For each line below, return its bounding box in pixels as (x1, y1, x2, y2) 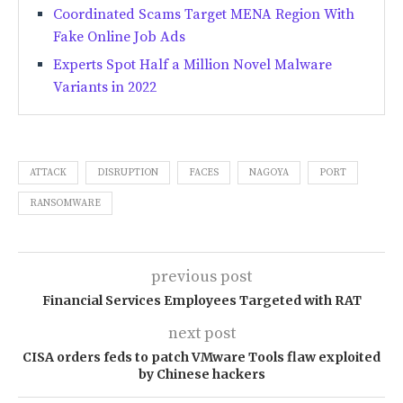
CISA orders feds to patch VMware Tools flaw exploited (22, 348, 381, 365)
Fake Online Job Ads (53, 27, 185, 46)
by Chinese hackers (138, 365, 265, 382)
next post (167, 322, 236, 344)
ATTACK (30, 166, 67, 179)
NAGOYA (249, 166, 289, 179)
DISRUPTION (97, 166, 158, 179)
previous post (151, 265, 252, 287)
